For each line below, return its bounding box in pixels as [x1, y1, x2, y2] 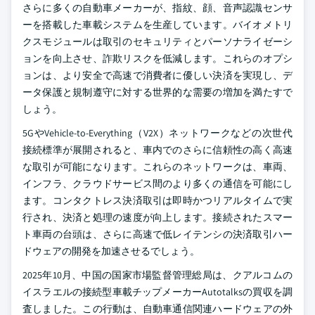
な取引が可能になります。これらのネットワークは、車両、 [22, 160, 292, 173]
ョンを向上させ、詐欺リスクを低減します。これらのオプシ [22, 52, 292, 65]
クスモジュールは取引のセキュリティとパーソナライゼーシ [22, 35, 292, 48]
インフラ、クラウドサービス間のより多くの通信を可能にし [22, 177, 292, 190]
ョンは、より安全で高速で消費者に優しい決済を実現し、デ [22, 69, 292, 82]
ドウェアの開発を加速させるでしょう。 [22, 245, 200, 257]
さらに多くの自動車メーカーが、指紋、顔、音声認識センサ [22, 1, 292, 14]
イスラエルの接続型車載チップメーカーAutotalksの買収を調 [22, 285, 292, 298]
